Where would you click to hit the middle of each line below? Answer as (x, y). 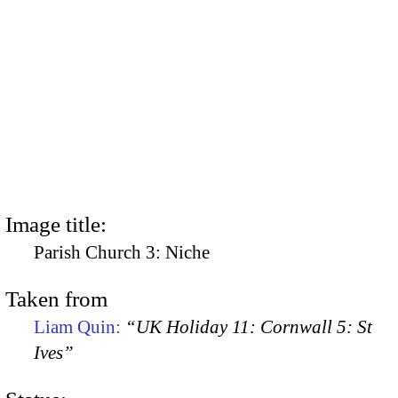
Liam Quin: (80, 326)
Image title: (56, 224)
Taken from (56, 298)
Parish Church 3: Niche (122, 252)
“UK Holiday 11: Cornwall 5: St (249, 326)
